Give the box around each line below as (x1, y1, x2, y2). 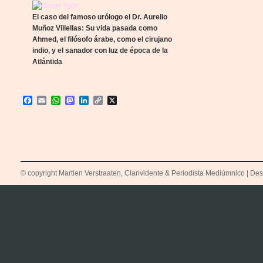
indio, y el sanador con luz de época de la (32, 46, 168, 55)
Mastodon (75, 95, 116, 106)
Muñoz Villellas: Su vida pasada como (32, 24, 157, 32)
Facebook (32, 95, 74, 106)
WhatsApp (60, 95, 104, 106)
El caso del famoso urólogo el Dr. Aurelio (32, 13, 167, 21)
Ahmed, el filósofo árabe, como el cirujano (32, 35, 172, 43)
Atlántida (32, 58, 62, 66)
